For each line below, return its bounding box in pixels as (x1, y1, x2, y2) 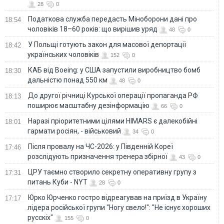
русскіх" (27, 213, 53, 221)
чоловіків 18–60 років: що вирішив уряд (27, 24, 157, 33)
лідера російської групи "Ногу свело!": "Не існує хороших (27, 203, 210, 211)
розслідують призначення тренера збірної (27, 152, 167, 160)
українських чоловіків (27, 50, 99, 58)
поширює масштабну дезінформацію (27, 101, 149, 109)
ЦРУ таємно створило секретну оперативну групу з (28, 167, 196, 176)
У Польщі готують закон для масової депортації (28, 40, 186, 48)
